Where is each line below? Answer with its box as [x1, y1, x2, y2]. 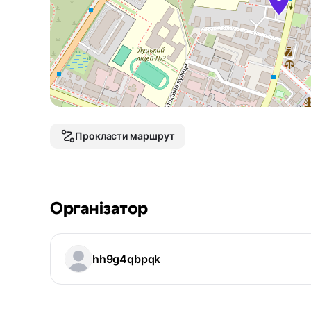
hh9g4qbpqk [92, 252, 161, 267]
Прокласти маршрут [75, 130, 175, 142]
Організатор [50, 201, 148, 218]
